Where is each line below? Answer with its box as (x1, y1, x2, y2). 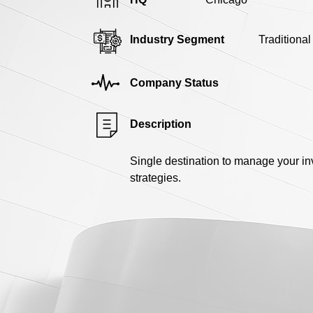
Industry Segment (130, 33, 224, 45)
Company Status (130, 76, 219, 89)
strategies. (130, 171, 181, 184)
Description (130, 117, 191, 130)
